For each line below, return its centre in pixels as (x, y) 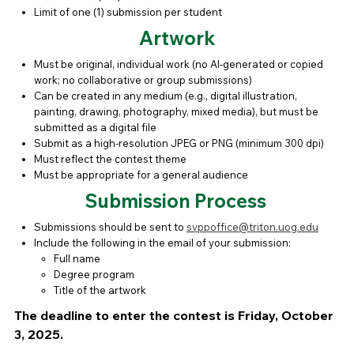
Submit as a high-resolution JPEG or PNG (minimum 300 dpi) (179, 143)
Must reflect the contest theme (110, 159)
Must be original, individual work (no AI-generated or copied (178, 64)
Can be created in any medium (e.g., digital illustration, (165, 96)
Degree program (94, 275)
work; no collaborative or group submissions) (143, 80)
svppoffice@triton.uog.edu (252, 227)
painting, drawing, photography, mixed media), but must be (176, 112)
